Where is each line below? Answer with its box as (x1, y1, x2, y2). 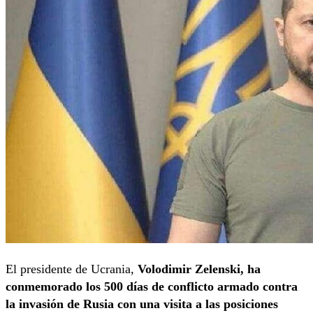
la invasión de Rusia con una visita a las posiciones (6, 297, 278, 312)
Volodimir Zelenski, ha (138, 262, 261, 277)
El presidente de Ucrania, (6, 262, 138, 277)
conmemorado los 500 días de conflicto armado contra (6, 279, 298, 294)
